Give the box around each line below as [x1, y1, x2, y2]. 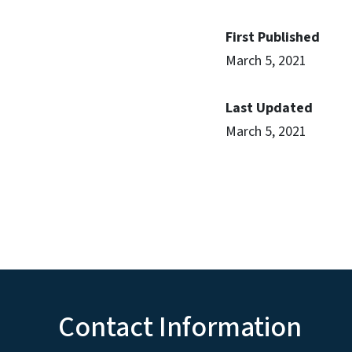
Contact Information [58, 307, 302, 348]
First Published [225, 27, 320, 47]
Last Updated [225, 98, 313, 118]
